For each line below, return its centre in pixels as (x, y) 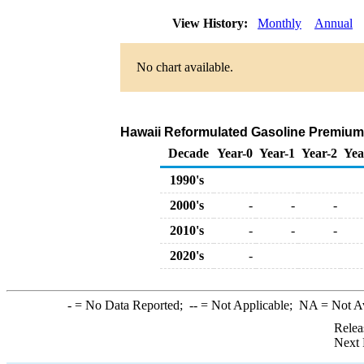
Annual (334, 23)
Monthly (279, 23)
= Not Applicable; (248, 305)
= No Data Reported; (130, 305)
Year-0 (235, 153)
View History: (212, 23)
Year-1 (277, 153)
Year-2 (319, 153)
